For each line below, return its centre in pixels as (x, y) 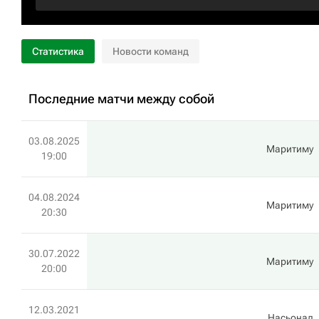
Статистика (58, 51)
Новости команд (151, 51)
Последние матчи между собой (121, 99)
